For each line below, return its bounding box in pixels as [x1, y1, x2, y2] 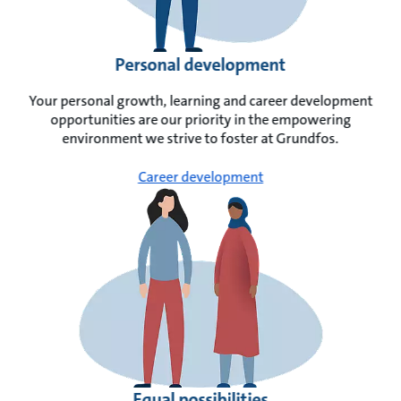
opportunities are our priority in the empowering [50, 109, 351, 129]
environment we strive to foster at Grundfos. [62, 128, 339, 148]
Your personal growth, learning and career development [29, 90, 372, 110]
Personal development [115, 52, 286, 76]
